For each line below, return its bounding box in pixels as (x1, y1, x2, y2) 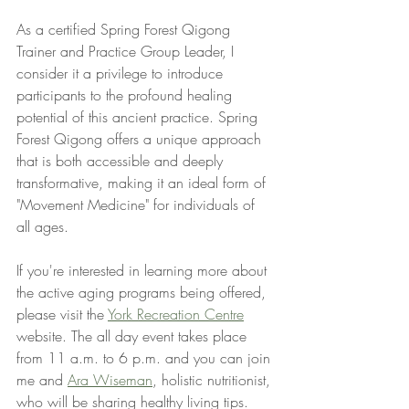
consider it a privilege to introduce (16, 63, 227, 84)
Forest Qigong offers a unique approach (16, 129, 266, 150)
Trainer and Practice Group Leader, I (16, 41, 238, 62)
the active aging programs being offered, (16, 282, 270, 303)
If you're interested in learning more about (16, 260, 271, 281)
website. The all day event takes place (16, 326, 251, 347)
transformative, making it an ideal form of (16, 173, 270, 194)
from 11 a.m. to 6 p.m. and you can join (16, 348, 275, 369)
